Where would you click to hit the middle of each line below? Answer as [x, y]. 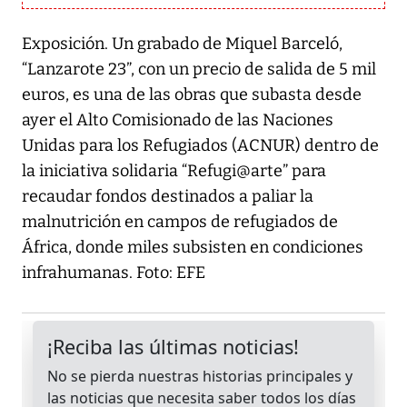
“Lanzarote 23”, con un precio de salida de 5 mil [199, 69]
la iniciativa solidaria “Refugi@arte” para [174, 171]
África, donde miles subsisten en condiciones [193, 248]
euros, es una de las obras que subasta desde [192, 95]
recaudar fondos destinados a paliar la [168, 197]
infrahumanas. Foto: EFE [114, 273]
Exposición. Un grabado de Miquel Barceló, [182, 44]
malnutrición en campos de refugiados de [180, 222]
